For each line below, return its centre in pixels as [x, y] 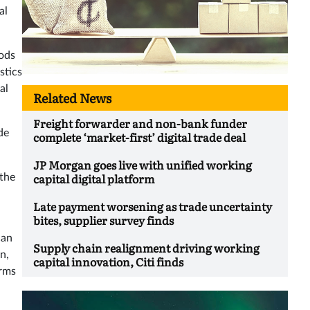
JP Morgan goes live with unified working [143, 165]
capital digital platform [94, 179]
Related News [72, 98]
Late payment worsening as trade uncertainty [153, 207]
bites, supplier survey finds [103, 220]
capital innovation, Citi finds [108, 262]
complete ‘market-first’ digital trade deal [139, 137]
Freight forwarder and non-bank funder [140, 124]
